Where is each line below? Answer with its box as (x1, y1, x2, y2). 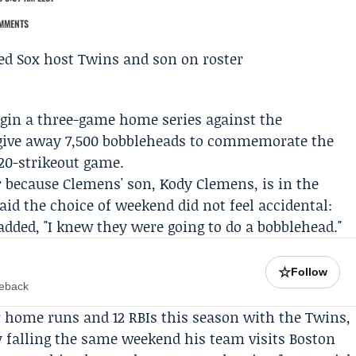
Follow (291, 265, 328, 278)
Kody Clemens (160, 173, 255, 194)
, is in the (254, 173, 319, 194)
